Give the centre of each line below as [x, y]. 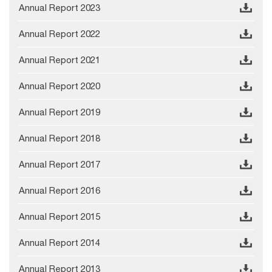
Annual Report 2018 [59, 138]
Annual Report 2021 [59, 60]
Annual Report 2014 [59, 243]
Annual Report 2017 [59, 165]
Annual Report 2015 [59, 217]
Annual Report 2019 [59, 112]
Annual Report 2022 [59, 34]
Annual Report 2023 [59, 8]
